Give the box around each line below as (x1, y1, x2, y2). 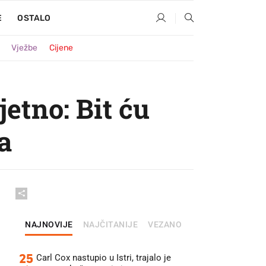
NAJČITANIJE (83, 220, 138, 229)
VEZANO (148, 220, 182, 229)
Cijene (49, 43, 73, 53)
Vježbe (11, 43, 37, 53)
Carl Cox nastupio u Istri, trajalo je (36, 252, 171, 263)
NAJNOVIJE (25, 220, 73, 229)
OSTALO (17, 13, 51, 23)
